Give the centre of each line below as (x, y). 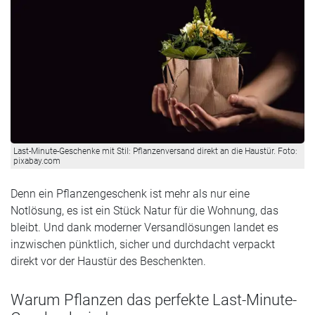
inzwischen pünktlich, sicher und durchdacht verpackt (143, 244)
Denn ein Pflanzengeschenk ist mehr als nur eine (130, 193)
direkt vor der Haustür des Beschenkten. (108, 261)
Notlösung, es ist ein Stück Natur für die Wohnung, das (144, 210)
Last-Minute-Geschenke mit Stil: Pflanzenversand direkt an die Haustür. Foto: (155, 151)
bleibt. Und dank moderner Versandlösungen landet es (144, 227)
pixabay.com (37, 161)
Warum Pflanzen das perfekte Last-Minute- (154, 299)
